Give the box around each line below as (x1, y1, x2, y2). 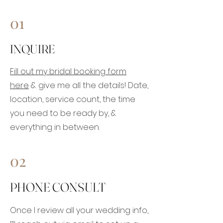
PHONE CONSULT (10, 180, 106, 195)
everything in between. (10, 121, 100, 133)
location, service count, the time (10, 94, 135, 105)
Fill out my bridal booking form (10, 66, 126, 77)
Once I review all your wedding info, (10, 205, 148, 216)
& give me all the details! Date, (29, 80, 148, 91)
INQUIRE (10, 42, 55, 56)
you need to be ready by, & (10, 108, 116, 119)
